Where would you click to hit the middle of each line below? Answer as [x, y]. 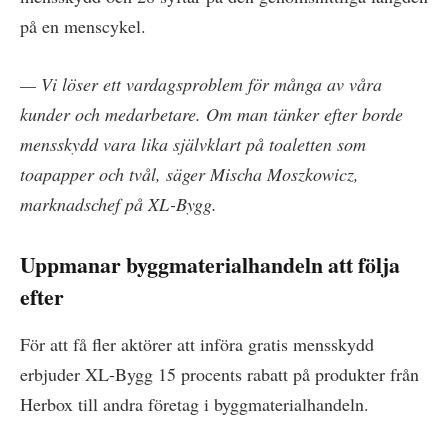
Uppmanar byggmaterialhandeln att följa [210, 264]
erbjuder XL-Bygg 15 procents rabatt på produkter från [219, 373]
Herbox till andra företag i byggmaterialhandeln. [194, 403]
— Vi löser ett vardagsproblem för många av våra [201, 84]
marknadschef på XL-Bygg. [118, 204]
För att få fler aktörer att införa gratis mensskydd [197, 343]
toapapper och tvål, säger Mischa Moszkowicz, [189, 174]
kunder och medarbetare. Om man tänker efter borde [211, 114]
